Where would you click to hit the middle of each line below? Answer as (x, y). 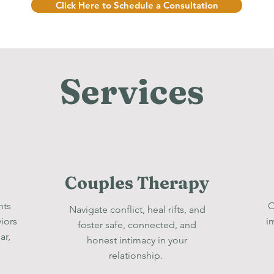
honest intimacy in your (137, 240)
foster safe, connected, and (137, 225)
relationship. (137, 255)
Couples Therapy (137, 183)
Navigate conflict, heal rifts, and (137, 209)
